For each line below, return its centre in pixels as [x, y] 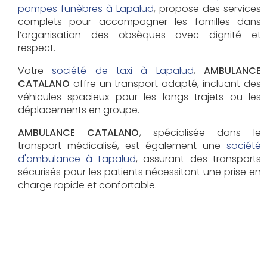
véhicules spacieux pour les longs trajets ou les [139, 97]
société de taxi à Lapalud [123, 70]
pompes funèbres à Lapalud [86, 8]
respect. [37, 48]
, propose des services [207, 8]
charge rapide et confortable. [87, 185]
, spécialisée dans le [200, 132]
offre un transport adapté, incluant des [165, 83]
